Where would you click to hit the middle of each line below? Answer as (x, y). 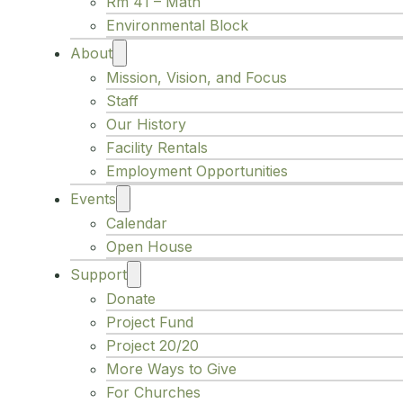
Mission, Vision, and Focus (197, 78)
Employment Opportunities (197, 171)
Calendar (137, 224)
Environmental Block (177, 26)
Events (93, 199)
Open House (149, 247)
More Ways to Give (171, 369)
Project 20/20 (152, 346)
